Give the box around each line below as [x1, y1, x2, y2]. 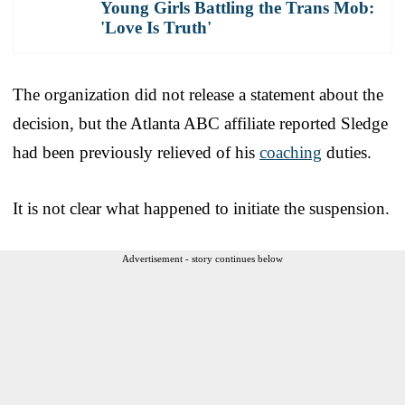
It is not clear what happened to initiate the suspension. [13, 198, 390, 218]
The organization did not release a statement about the [13, 84, 383, 104]
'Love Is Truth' [100, 17, 212, 37]
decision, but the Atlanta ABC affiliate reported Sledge [13, 113, 388, 133]
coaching [259, 142, 322, 162]
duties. [322, 142, 372, 162]
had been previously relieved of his [13, 142, 259, 162]
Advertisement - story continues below [122, 252, 283, 264]
